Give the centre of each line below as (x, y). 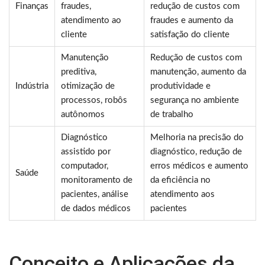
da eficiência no (180, 180)
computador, (85, 166)
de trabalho (172, 115)
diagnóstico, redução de (196, 152)
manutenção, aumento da (198, 72)
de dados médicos (96, 209)
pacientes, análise (95, 195)
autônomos (83, 115)
